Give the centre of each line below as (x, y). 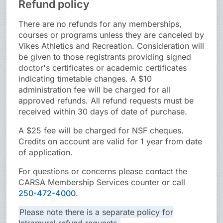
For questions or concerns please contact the (103, 171)
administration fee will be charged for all (95, 90)
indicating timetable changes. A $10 (85, 79)
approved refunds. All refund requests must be (106, 101)
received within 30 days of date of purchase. (103, 112)
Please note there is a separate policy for (97, 212)
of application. (46, 153)
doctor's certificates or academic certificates (103, 68)
